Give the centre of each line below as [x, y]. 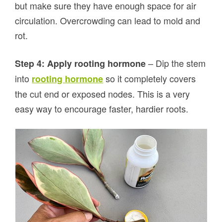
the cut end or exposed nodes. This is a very [103, 94]
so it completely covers [150, 79]
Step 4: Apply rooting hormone [82, 64]
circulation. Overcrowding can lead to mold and [108, 21]
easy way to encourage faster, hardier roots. [102, 109]
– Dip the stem [177, 63]
